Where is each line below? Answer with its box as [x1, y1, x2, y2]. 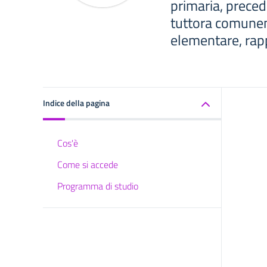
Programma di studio [57, 179, 138, 193]
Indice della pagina [43, 97, 110, 109]
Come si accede [57, 157, 118, 172]
